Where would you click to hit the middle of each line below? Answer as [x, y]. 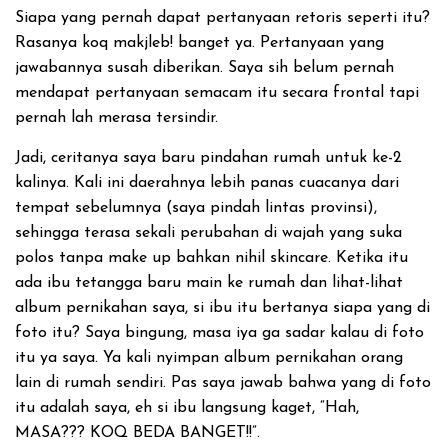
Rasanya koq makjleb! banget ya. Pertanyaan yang [199, 43]
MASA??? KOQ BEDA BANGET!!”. [137, 433]
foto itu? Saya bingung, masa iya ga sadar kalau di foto [219, 333]
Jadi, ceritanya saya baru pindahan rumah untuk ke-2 [208, 158]
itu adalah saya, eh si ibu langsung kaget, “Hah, [187, 408]
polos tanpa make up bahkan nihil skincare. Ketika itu [211, 258]
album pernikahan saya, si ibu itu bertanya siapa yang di [222, 308]
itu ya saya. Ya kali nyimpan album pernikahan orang [209, 358]
